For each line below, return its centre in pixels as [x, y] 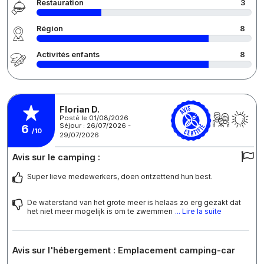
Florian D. [80, 109]
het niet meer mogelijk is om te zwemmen [100, 212]
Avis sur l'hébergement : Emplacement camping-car [124, 250]
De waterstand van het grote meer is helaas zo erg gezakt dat [134, 203]
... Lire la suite [198, 212]
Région [50, 29]
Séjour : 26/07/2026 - [95, 125]
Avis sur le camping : [56, 157]
